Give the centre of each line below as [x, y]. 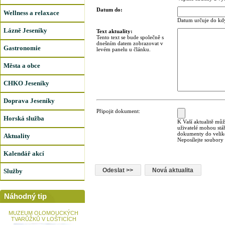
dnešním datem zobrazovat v [130, 43]
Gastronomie [22, 48]
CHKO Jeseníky [26, 83]
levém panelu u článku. [124, 49]
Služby [13, 171]
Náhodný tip [25, 196]
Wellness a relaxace [31, 13]
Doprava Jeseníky [29, 101]
